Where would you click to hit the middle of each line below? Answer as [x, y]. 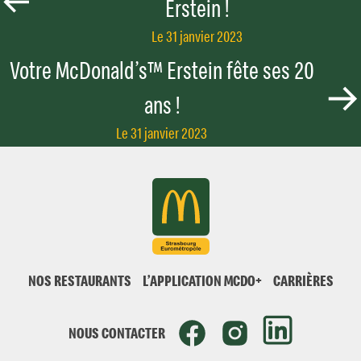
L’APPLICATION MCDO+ [202, 280]
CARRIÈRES [303, 280]
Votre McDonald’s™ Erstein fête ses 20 [162, 70]
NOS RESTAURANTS [79, 280]
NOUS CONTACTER [116, 333]
